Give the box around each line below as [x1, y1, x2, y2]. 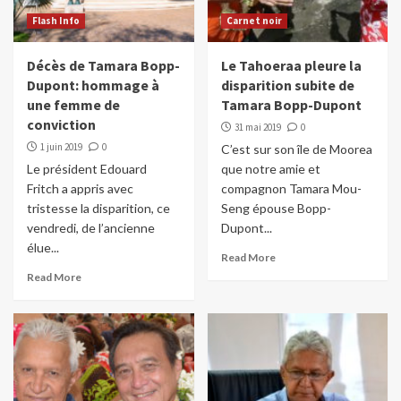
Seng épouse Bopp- [220, 200, 331, 217]
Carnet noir [226, 14, 282, 28]
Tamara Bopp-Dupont [220, 96, 362, 115]
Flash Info [32, 14, 80, 28]
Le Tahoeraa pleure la [220, 56, 362, 75]
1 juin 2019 [40, 141, 82, 154]
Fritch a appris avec [27, 181, 133, 197]
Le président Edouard [27, 161, 147, 177]
